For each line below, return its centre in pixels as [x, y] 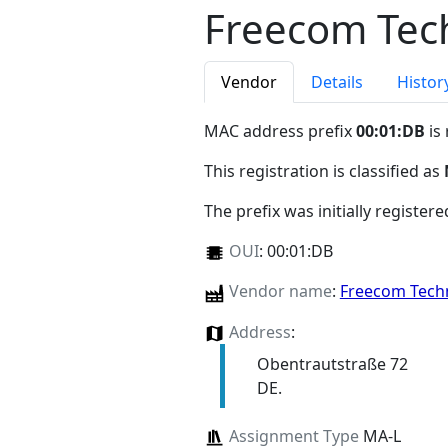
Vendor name [280, 291]
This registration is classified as [324, 171]
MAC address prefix [280, 131]
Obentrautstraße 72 [332, 363]
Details [337, 82]
